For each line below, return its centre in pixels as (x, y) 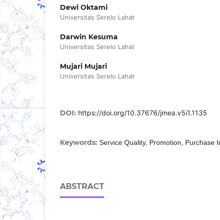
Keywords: (80, 143)
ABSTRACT (82, 187)
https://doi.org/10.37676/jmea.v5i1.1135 (143, 113)
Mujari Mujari (83, 67)
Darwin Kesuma (89, 37)
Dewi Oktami (84, 8)
